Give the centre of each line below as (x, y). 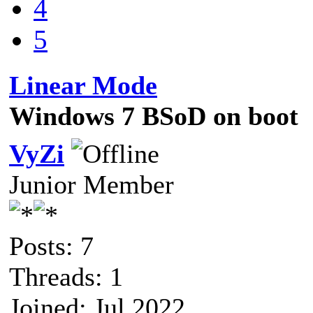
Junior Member (92, 184)
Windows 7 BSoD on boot (154, 116)
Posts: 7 (51, 246)
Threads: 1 (66, 276)
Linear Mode (83, 85)
